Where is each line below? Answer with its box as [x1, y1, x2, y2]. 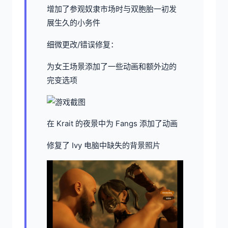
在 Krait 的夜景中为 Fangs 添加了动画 [47, 118, 178, 128]
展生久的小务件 [47, 17, 100, 27]
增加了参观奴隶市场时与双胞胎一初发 [47, 4, 177, 14]
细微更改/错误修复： [47, 39, 118, 49]
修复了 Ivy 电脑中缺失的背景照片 [47, 140, 160, 150]
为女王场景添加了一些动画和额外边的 [47, 61, 177, 71]
